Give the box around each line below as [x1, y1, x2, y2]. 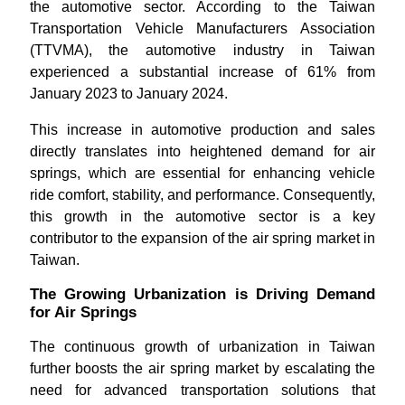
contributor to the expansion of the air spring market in [29, 231, 376, 246]
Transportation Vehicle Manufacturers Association [29, 21, 376, 36]
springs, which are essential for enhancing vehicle [29, 165, 376, 181]
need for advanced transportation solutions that [29, 382, 376, 398]
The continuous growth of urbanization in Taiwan [29, 339, 376, 354]
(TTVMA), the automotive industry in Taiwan [29, 42, 376, 58]
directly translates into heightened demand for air [29, 144, 376, 159]
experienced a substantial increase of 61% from [29, 64, 376, 80]
